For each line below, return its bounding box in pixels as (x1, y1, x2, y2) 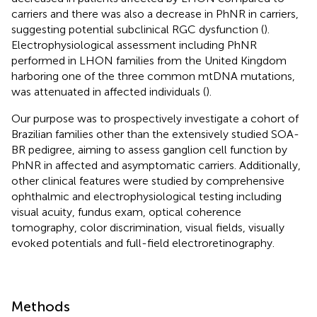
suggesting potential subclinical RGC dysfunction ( (11, 22, 264, 36)
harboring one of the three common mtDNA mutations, (11, 69, 295, 83)
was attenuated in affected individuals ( (11, 84, 206, 98)
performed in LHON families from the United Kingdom (11, 53, 287, 67)
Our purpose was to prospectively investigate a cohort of (11, 111, 299, 125)
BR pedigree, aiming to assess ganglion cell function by (11, 142, 287, 156)
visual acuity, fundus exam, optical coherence (11, 204, 241, 219)
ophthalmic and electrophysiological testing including (11, 189, 282, 203)
